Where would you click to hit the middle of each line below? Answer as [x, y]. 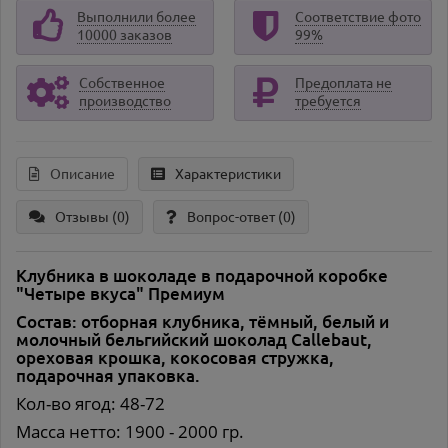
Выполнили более [136, 17]
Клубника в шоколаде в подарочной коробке [202, 276]
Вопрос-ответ [232, 217]
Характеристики [228, 174]
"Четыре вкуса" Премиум [120, 294]
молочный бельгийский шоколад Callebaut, [194, 340]
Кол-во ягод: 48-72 [90, 404]
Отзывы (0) [92, 217]
